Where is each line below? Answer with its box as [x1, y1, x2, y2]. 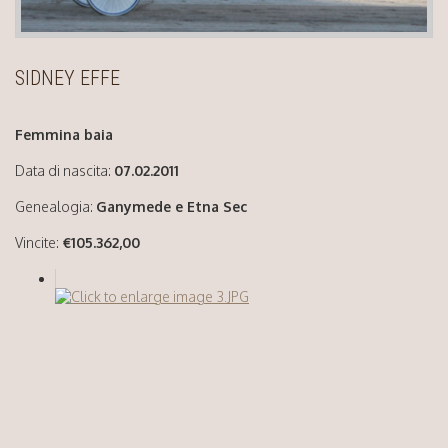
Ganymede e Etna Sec [96, 198, 247, 216]
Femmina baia [15, 126, 113, 144]
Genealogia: [15, 198, 96, 216]
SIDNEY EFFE [15, 66, 120, 91]
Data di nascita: [15, 162, 114, 180]
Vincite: [15, 234, 59, 252]
